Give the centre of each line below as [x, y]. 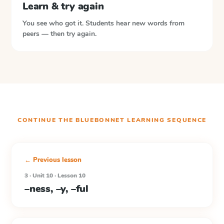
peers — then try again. [59, 34]
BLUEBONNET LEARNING [120, 120]
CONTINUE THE [46, 120]
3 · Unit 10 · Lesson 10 [55, 175]
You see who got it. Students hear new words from [103, 23]
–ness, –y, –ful [56, 189]
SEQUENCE [185, 120]
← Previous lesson [53, 160]
